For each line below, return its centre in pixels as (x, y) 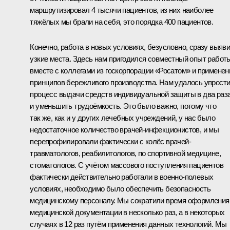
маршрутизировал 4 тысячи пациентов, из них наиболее (122, 10)
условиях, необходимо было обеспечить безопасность (120, 188)
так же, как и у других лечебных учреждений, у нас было (122, 118)
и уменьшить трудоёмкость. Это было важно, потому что (123, 106)
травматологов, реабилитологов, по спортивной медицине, (125, 153)
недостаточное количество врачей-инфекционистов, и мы (124, 129)
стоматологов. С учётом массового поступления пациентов (127, 165)
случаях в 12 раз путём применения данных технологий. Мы (128, 224)
